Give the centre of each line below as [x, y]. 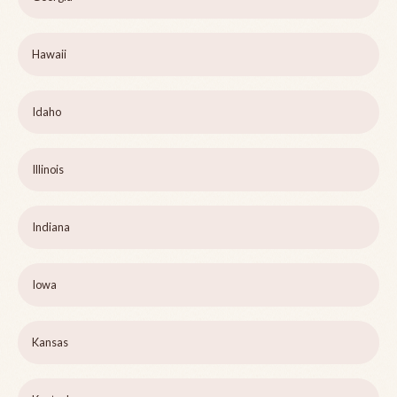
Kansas [50, 343]
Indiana [51, 227]
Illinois [48, 170]
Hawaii [49, 54]
